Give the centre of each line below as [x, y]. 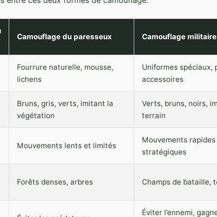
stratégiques [164, 152]
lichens [29, 79]
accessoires [163, 79]
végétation [36, 115]
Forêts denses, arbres [55, 182]
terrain [154, 115]
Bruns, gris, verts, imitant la [65, 103]
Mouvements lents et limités [67, 145]
